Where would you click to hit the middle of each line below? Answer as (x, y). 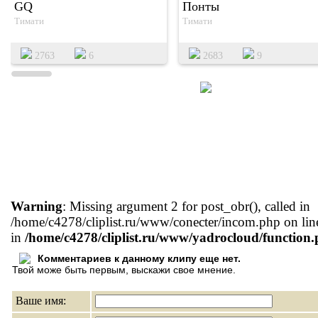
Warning (37, 206)
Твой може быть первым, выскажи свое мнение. (124, 270)
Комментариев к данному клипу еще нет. (139, 258)
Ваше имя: (41, 301)
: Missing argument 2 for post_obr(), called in (186, 206)
